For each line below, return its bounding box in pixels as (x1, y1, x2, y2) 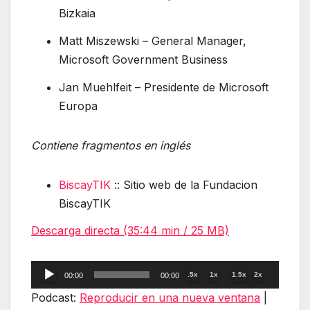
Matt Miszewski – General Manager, (59, 33, 246, 48)
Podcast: (31, 291, 80, 305)
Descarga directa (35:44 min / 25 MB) (31, 224, 229, 238)
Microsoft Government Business (59, 52, 228, 66)
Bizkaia (59, 6, 95, 21)
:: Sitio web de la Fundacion (111, 177, 257, 192)
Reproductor (30, 262, 98, 277)
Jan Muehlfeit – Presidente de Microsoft (59, 80, 268, 94)
